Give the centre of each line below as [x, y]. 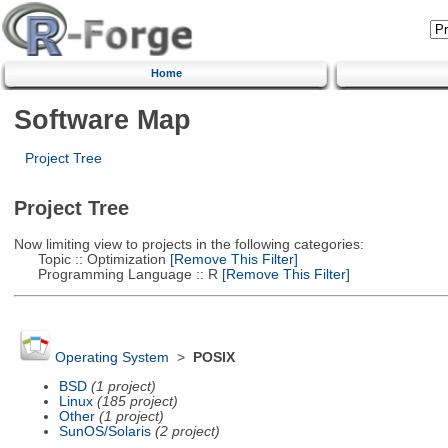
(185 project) [137, 401]
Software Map [102, 119]
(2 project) [187, 431]
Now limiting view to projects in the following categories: [188, 244]
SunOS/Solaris [104, 431]
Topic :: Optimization [89, 259]
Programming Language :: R [115, 274]
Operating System [111, 358]
